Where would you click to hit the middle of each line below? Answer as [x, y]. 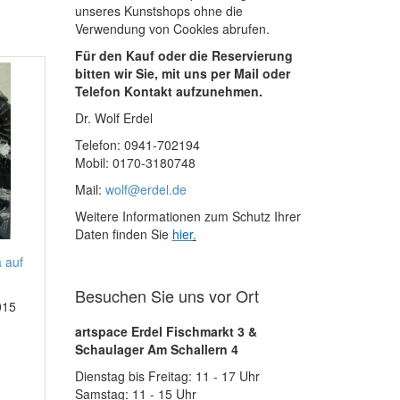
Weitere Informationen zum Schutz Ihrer [187, 216]
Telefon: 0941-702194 [137, 145]
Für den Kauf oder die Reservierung [183, 55]
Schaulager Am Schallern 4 [156, 349]
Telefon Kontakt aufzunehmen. [168, 91]
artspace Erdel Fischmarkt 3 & [166, 331]
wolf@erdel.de [146, 189]
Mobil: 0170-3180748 [135, 162]
